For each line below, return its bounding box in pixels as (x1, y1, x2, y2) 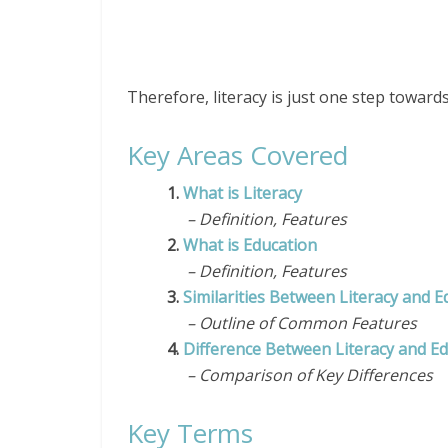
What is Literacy (183, 182, 302, 204)
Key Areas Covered (127, 137, 348, 173)
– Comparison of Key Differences (167, 364, 433, 386)
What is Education (183, 234, 317, 256)
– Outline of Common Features (167, 312, 417, 334)
